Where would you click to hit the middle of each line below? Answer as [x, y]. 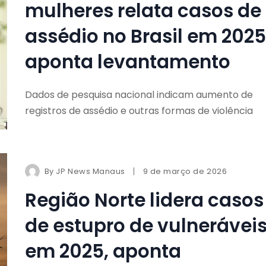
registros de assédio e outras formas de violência [139, 110]
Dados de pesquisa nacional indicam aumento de [139, 94]
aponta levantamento [127, 61]
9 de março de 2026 [185, 172]
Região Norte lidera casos [144, 200]
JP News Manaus [91, 172]
